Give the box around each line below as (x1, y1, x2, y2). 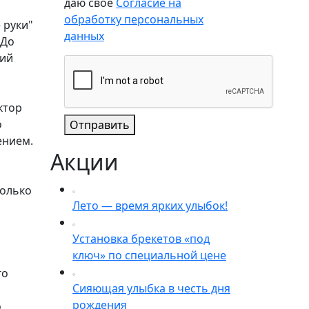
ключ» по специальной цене (72, 248, 226, 263)
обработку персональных (64, 12, 203, 27)
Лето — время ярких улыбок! (72, 198, 228, 213)
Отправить (70, 117, 130, 132)
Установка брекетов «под (72, 231, 210, 246)
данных (64, 28, 104, 43)
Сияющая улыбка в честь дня (72, 281, 230, 296)
